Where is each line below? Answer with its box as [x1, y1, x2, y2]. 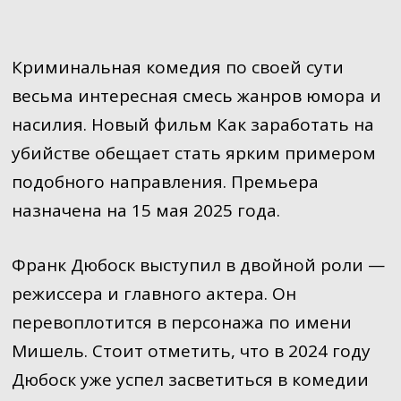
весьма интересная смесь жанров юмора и [11, 84, 381, 107]
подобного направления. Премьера [11, 170, 319, 193]
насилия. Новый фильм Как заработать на [11, 113, 374, 136]
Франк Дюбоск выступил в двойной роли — [11, 252, 385, 277]
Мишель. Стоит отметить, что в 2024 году [11, 338, 371, 363]
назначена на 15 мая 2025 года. [11, 199, 280, 222]
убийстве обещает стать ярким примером [11, 141, 376, 165]
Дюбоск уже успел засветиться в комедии [11, 367, 369, 391]
